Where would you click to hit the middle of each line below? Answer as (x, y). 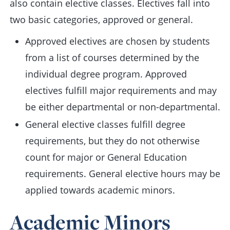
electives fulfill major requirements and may (121, 90)
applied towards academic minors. (100, 190)
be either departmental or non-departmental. (123, 107)
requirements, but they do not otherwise (112, 141)
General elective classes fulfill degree (105, 124)
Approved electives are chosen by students (118, 41)
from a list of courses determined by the (112, 57)
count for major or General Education (106, 157)
